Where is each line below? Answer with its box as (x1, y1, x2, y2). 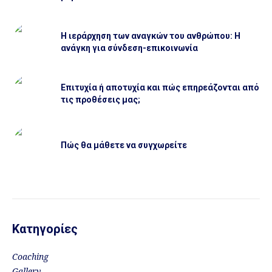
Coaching (12, 251, 49, 262)
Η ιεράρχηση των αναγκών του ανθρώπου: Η (61, 30, 240, 41)
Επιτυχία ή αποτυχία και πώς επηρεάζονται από (61, 82, 259, 92)
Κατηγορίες (12, 221, 78, 236)
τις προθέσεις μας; (61, 94, 140, 104)
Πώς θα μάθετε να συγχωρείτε (61, 140, 187, 150)
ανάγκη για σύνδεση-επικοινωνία (61, 42, 198, 53)
